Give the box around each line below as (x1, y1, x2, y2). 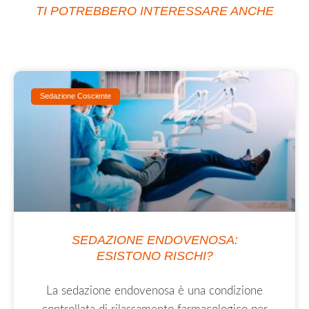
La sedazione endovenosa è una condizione (46, 284, 263, 297)
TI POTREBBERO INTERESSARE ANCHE (35, 3, 274, 18)
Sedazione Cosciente (40, 92, 112, 101)
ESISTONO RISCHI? (96, 248, 213, 263)
